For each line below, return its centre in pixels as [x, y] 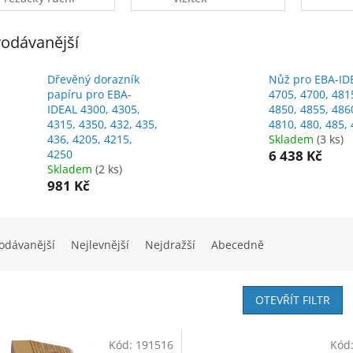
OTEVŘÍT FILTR [293, 300]
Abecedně [238, 245]
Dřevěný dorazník [93, 80]
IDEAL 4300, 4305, [94, 110]
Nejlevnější [100, 245]
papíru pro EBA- [89, 95]
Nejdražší [170, 245]
